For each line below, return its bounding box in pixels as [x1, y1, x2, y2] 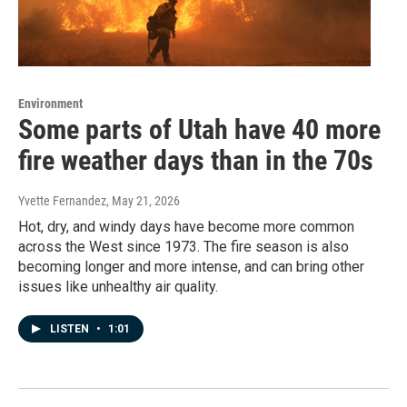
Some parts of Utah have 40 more [18, 114, 381, 146]
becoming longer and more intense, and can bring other [18, 258, 364, 276]
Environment [18, 96, 83, 112]
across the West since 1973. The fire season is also [18, 238, 349, 256]
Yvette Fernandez [18, 194, 106, 209]
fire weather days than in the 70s [18, 144, 373, 177]
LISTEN [50, 323, 92, 336]
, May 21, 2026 [106, 194, 180, 209]
